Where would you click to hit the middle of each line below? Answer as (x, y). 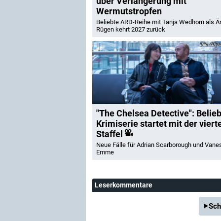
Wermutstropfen (129, 11)
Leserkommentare (124, 185)
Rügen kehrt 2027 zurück (131, 29)
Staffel (110, 134)
